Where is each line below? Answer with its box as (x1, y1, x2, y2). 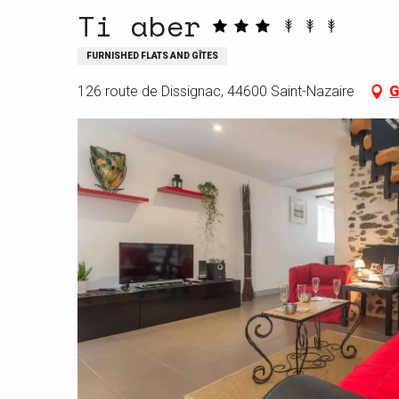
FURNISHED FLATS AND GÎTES (86, 51, 218, 61)
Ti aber (77, 4, 202, 48)
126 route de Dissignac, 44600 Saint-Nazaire (77, 83, 354, 101)
